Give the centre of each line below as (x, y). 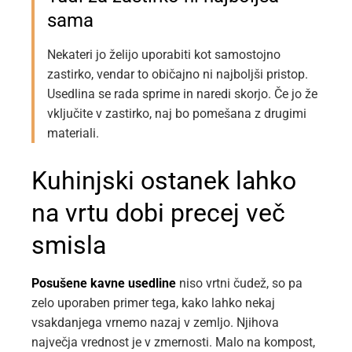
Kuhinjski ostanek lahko (164, 181)
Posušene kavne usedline (104, 284)
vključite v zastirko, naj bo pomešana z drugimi (177, 114)
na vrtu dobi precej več (158, 213)
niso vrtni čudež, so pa (239, 284)
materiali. (73, 134)
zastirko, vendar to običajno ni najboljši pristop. (178, 75)
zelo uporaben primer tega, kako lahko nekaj (153, 303)
